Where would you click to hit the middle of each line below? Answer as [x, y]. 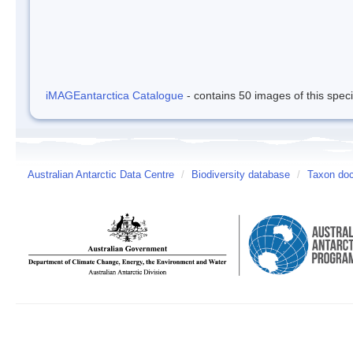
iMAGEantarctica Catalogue [115, 96]
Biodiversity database [241, 175]
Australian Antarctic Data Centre [101, 175]
